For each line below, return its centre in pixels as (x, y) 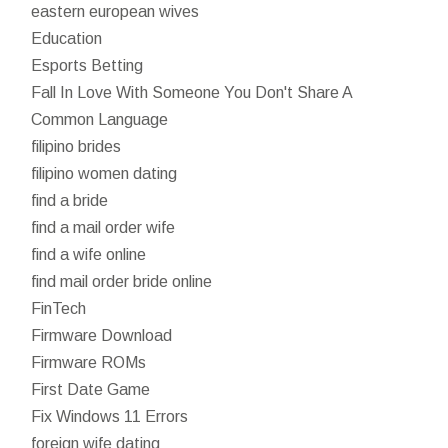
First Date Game (91, 389)
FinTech (59, 308)
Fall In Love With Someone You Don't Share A (192, 92)
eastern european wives (115, 11)
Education (67, 38)
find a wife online (89, 254)
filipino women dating (104, 173)
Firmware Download (102, 335)
